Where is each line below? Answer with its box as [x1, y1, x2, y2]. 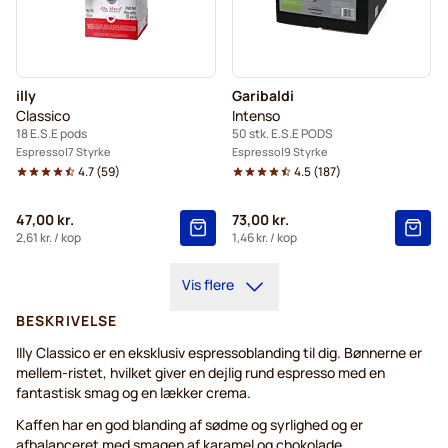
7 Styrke [68, 144, 111, 160]
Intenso [231, 106, 280, 126]
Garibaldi [231, 86, 294, 106]
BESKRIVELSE [16, 311, 118, 331]
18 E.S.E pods [16, 125, 87, 143]
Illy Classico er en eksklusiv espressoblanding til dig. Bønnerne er [16, 343, 422, 363]
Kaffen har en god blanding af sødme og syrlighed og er [16, 415, 363, 435]
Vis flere [181, 275, 234, 295]
